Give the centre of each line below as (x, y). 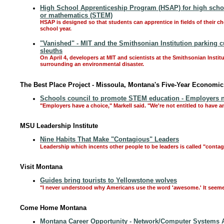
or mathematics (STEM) (76, 15)
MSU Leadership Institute (59, 126)
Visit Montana (41, 167)
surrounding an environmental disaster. (92, 64)
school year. (56, 29)
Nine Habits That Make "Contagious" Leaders (109, 139)
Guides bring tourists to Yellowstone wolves (108, 180)
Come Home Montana (53, 208)
